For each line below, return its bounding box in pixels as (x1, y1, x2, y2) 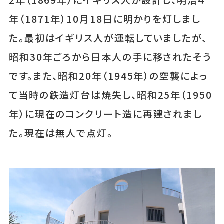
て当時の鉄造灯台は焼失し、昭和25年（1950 (8, 88, 212, 102)
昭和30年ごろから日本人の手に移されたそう (8, 50, 212, 64)
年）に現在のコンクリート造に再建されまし (8, 107, 203, 121)
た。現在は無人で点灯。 (8, 126, 113, 140)
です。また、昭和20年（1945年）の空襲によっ (8, 69, 208, 83)
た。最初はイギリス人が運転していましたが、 (8, 31, 208, 45)
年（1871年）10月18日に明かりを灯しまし (8, 12, 201, 26)
